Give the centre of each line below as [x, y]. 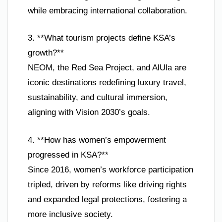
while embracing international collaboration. [108, 10]
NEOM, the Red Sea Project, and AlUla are [107, 68]
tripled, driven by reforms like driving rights [107, 184]
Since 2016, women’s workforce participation [111, 169]
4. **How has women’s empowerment [97, 140]
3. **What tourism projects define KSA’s [102, 38]
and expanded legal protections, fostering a [107, 199]
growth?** [46, 53]
